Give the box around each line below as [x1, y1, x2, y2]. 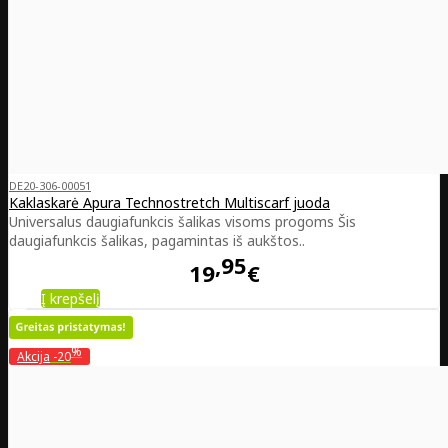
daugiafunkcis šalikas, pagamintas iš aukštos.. [9, 231, 305, 251]
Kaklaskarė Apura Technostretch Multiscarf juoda [9, 193, 330, 213]
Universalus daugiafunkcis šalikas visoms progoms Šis [9, 212, 356, 232]
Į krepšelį [41, 288, 100, 308]
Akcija [17, 347, 50, 365]
